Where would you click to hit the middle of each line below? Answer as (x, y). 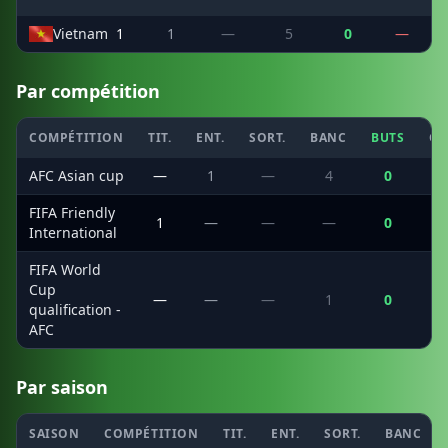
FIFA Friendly (72, 212)
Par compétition (88, 91)
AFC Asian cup (76, 175)
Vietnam (80, 33)
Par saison (62, 387)
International (73, 232)
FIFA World (65, 269)
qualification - (75, 309)
